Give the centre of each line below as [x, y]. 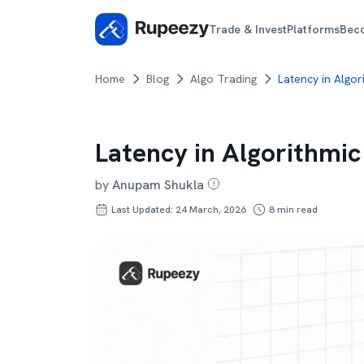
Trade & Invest [248, 29]
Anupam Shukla [158, 185]
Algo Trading [223, 79]
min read [296, 210]
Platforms [314, 29]
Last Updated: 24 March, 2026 [179, 210]
